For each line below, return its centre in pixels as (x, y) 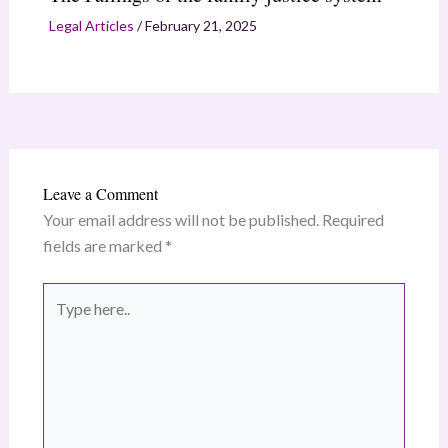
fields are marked (103, 245)
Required (352, 219)
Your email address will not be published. (180, 219)
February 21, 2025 (200, 25)
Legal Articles (91, 25)
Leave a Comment (100, 193)
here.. (59, 320)
